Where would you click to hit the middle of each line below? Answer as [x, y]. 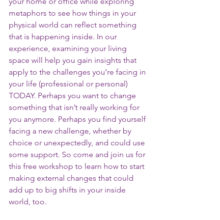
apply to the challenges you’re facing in [78, 72]
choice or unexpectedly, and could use [78, 143]
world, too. [29, 202]
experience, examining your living [69, 49]
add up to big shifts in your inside [68, 190]
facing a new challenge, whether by [71, 131]
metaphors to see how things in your [73, 13]
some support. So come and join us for [78, 155]
